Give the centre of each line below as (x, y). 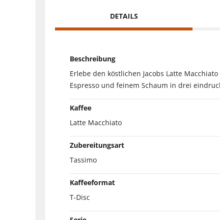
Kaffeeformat (92, 182)
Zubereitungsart (97, 145)
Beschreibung (93, 58)
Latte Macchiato (96, 122)
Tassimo (83, 160)
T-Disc (80, 197)
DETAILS (124, 16)
